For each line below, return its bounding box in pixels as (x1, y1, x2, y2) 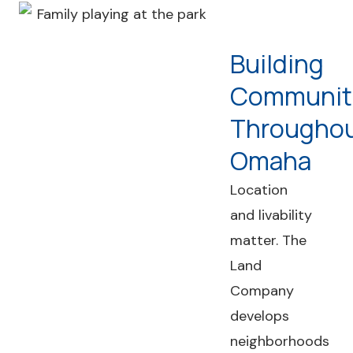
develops (230, 307, 290, 325)
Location (230, 180, 288, 199)
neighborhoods (230, 332, 330, 351)
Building (230, 46, 325, 81)
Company (230, 281, 295, 300)
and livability (230, 206, 313, 225)
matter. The (230, 231, 307, 250)
